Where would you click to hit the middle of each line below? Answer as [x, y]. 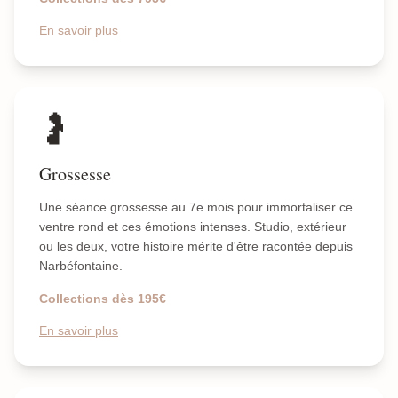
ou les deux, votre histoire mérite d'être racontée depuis [196, 246]
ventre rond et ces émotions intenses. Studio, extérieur [193, 227]
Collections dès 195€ [103, 298]
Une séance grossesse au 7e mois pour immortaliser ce [196, 207]
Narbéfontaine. [81, 266]
